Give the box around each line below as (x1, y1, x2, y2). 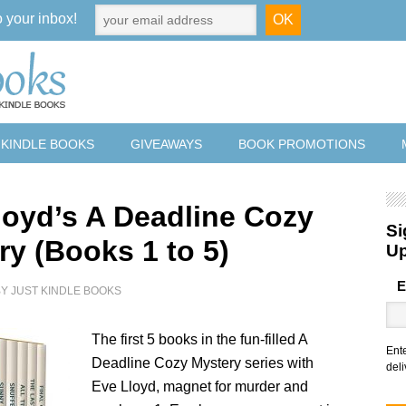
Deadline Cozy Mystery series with (92, 355, 314, 371)
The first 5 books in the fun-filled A (92, 332, 308, 347)
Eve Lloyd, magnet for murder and (92, 379, 309, 394)
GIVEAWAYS (130, 137, 202, 151)
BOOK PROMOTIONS (238, 137, 365, 151)
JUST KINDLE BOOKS (11, 285, 122, 297)
